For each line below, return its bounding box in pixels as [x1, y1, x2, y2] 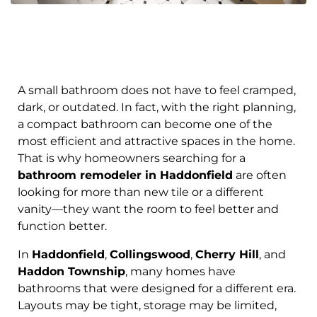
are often [233, 168, 287, 182]
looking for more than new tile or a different [18, 185, 264, 199]
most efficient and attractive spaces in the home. [18, 134, 295, 148]
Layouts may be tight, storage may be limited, [18, 298, 277, 312]
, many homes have [125, 264, 236, 278]
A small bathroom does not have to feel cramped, [18, 83, 296, 97]
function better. [18, 219, 107, 233]
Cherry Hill [195, 247, 259, 261]
